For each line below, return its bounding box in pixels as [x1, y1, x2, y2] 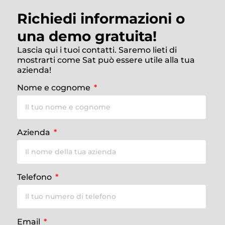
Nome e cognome [17, 82, 92, 92]
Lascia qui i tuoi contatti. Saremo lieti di [17, 45, 177, 55]
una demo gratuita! [17, 28, 157, 45]
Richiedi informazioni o [17, 10, 185, 28]
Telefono [17, 172, 54, 182]
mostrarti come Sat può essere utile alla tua [17, 55, 195, 65]
